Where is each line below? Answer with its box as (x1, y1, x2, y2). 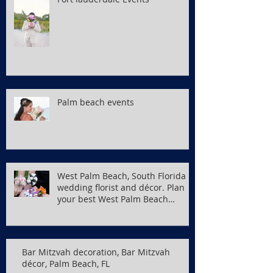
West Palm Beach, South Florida (57, 169, 186, 182)
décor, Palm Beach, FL (22, 257, 110, 269)
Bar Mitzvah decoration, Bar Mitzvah (22, 246, 170, 258)
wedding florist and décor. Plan (57, 181, 185, 193)
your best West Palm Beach (57, 193, 168, 205)
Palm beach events (57, 96, 134, 108)
